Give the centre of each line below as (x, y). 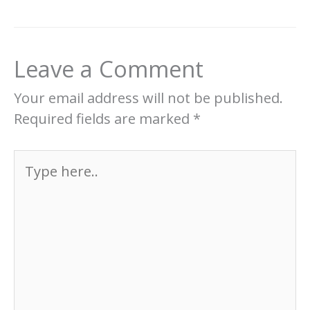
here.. (32, 180)
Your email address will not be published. (148, 98)
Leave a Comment (109, 69)
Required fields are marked (103, 118)
